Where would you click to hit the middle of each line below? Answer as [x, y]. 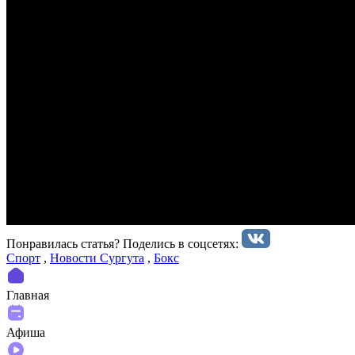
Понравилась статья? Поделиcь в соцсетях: [124, 243]
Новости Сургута [97, 258]
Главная [28, 295]
